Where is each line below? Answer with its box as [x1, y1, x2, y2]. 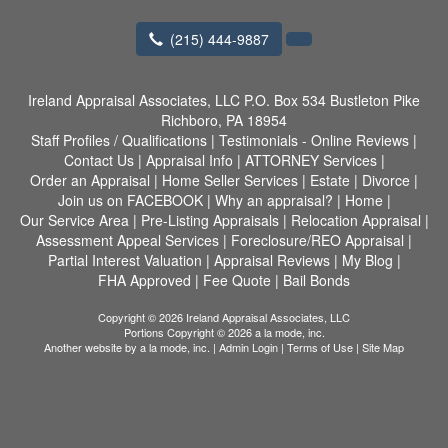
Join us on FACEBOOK [57, 190, 203, 210]
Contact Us [63, 150, 134, 170]
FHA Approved [98, 270, 191, 290]
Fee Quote [203, 270, 271, 290]
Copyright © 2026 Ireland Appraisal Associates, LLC [98, 309, 350, 325]
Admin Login [219, 339, 278, 355]
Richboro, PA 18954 [161, 110, 287, 130]
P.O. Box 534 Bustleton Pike [244, 90, 420, 110]
